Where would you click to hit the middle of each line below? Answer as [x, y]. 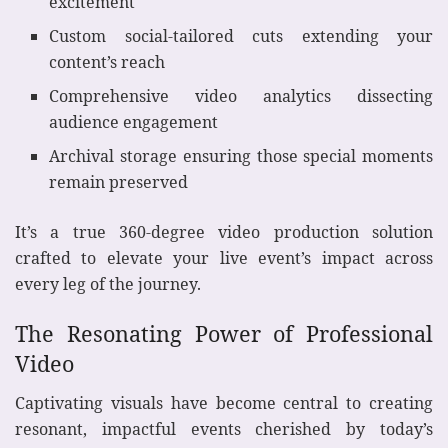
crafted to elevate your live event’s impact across [224, 258]
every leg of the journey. [108, 284]
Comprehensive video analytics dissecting [241, 96]
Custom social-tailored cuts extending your [241, 36]
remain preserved [119, 182]
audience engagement [134, 122]
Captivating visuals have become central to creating [224, 402]
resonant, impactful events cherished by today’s [224, 428]
